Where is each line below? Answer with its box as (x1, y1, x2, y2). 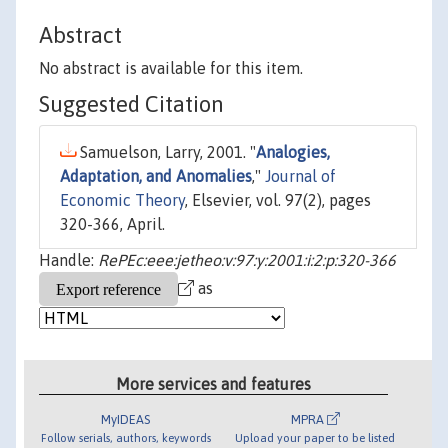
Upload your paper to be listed (235, 430, 396, 444)
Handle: (39, 251, 98, 270)
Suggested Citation (39, 91, 224, 118)
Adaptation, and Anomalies (60, 167, 252, 186)
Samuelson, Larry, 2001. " (76, 143, 256, 162)
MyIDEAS (101, 411, 151, 427)
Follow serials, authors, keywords (40, 430, 211, 444)
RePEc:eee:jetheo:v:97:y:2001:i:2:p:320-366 (98, 251, 396, 270)
